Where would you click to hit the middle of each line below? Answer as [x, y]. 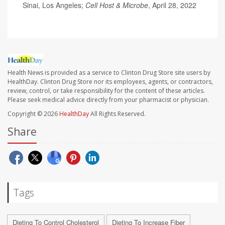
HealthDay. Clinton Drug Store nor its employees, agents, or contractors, [110, 81]
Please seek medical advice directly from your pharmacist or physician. [108, 99]
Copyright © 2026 [33, 114]
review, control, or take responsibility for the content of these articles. [106, 90]
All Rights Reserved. [117, 114]
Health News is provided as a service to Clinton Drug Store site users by [109, 72]
